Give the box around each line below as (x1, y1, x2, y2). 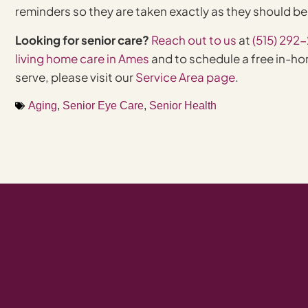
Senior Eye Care (63, 100, 144, 112)
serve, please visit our (15, 69, 135, 85)
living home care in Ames (15, 50, 149, 66)
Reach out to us (151, 32, 236, 47)
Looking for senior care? (15, 32, 149, 47)
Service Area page (135, 69, 235, 85)
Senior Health (149, 100, 217, 112)
